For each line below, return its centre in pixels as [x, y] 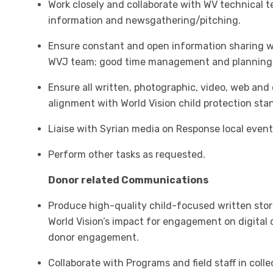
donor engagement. [93, 237]
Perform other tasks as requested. [126, 154]
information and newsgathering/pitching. [144, 20]
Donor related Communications [128, 180]
